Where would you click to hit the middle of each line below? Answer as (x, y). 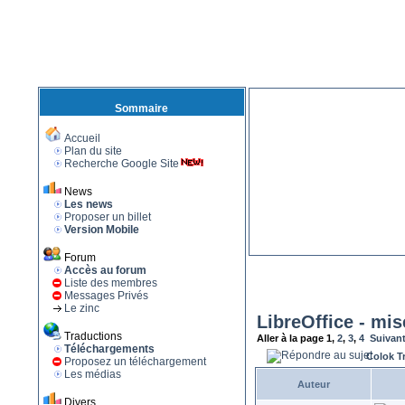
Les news (88, 204)
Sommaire (141, 108)
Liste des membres (110, 283)
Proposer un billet (107, 217)
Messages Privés (106, 296)
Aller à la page (291, 338)
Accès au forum (105, 270)
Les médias (92, 374)
